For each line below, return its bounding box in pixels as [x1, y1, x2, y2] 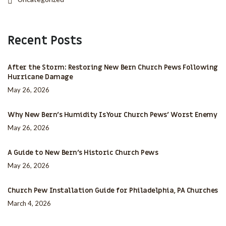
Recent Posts [8, 32, 82, 48]
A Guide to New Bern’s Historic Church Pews [8, 147, 158, 157]
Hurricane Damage [8, 72, 73, 82]
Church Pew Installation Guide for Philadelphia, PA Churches [8, 185, 218, 195]
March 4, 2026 [8, 199, 51, 207]
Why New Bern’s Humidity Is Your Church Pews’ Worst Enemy [8, 109, 217, 120]
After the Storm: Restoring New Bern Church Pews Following [8, 62, 218, 72]
